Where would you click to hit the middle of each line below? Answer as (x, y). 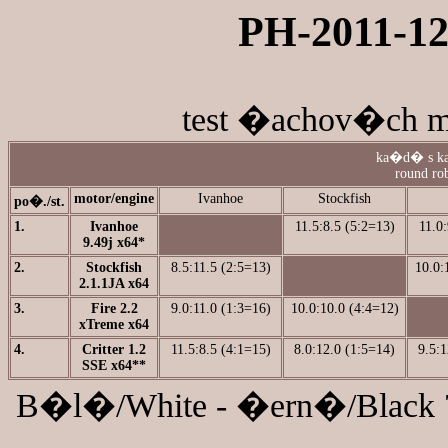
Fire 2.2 (114, 308)
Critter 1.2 (114, 349)
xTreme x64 (114, 324)
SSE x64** (114, 365)
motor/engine (114, 198)
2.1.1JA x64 (114, 283)
